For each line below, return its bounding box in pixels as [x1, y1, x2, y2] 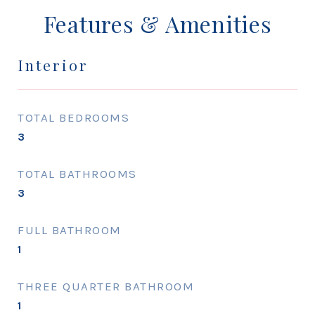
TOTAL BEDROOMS [18, 110, 129, 124]
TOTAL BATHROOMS [18, 167, 137, 181]
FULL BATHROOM [18, 223, 122, 237]
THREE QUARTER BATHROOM [18, 279, 194, 293]
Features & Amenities [43, 8, 272, 39]
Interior [18, 55, 89, 75]
